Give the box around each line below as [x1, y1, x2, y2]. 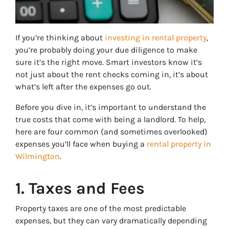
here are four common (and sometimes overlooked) [15, 126, 208, 136]
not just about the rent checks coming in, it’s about [15, 69, 208, 79]
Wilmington [15, 151, 60, 161]
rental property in [147, 139, 211, 149]
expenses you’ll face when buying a [15, 139, 147, 149]
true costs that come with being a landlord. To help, [15, 114, 205, 124]
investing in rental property [105, 32, 207, 42]
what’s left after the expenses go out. [15, 81, 151, 91]
